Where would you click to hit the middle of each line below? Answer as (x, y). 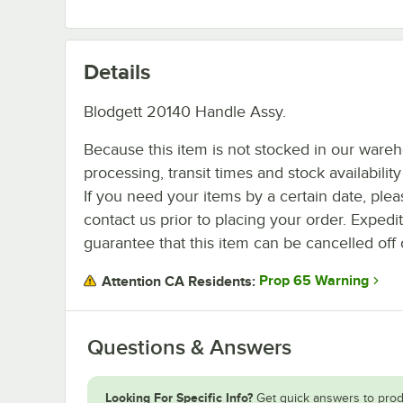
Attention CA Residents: (179, 281)
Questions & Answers (189, 347)
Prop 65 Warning (314, 281)
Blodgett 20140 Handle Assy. (185, 111)
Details (117, 71)
